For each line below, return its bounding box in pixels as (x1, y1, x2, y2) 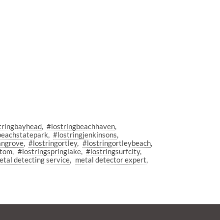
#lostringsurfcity (86, 147, 140, 156)
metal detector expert (75, 155, 146, 165)
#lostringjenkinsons (53, 130, 117, 139)
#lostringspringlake (17, 147, 81, 156)
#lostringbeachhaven (47, 122, 115, 131)
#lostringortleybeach (82, 138, 151, 148)
